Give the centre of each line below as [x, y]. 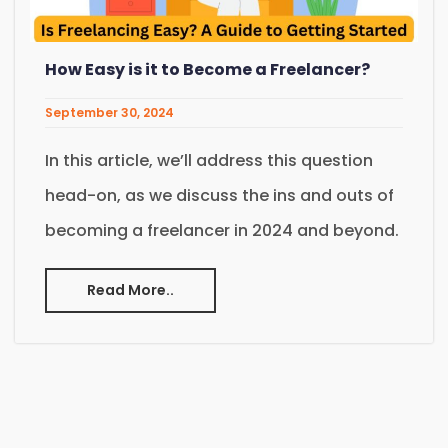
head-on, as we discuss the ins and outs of [219, 196]
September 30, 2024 [109, 113]
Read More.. [130, 290]
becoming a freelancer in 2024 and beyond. [224, 231]
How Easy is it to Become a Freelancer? [207, 70]
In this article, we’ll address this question [209, 161]
